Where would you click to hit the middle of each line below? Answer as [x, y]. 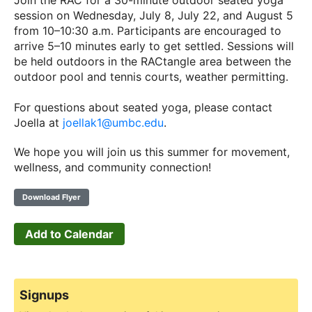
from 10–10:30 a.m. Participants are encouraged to [148, 31]
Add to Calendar [69, 234]
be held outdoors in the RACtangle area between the [153, 61]
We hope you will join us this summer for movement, [152, 152]
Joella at [38, 123]
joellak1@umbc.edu [113, 123]
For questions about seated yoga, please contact [143, 107]
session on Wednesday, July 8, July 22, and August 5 [154, 15]
